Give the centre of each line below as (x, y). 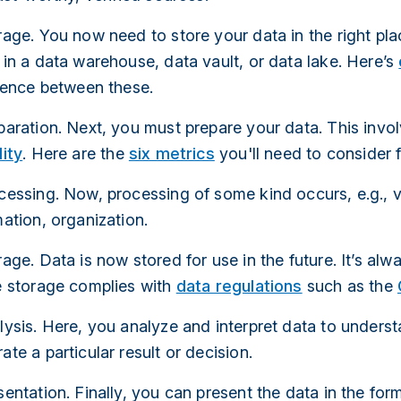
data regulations (239, 286)
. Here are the (76, 153)
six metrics (171, 153)
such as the (350, 286)
